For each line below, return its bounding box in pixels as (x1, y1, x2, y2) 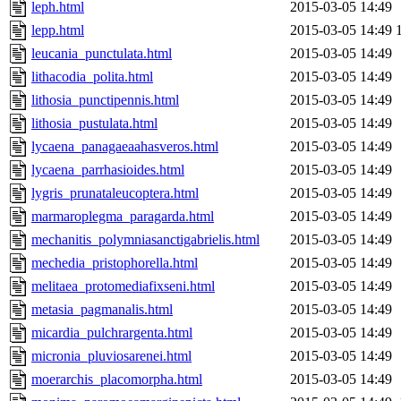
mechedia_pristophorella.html (31, 255, 198, 271)
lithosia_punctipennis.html (31, 92, 179, 108)
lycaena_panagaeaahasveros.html (31, 139, 218, 155)
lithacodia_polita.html (31, 69, 153, 85)
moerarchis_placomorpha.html (31, 371, 202, 388)
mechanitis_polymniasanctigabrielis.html (31, 232, 260, 248)
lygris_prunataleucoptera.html (31, 185, 199, 201)
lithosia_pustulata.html (31, 115, 158, 132)
